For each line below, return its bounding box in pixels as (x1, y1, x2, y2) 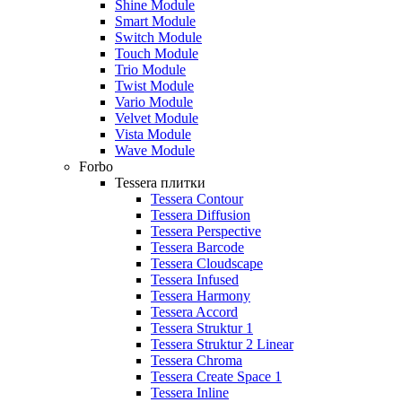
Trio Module (115, 61, 186, 77)
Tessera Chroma (151, 352, 242, 368)
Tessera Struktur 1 (151, 319, 253, 336)
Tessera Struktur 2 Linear (151, 336, 293, 352)
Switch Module (115, 29, 202, 45)
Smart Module (115, 13, 196, 29)
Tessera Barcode (151, 239, 244, 255)
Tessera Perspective (151, 223, 261, 239)
